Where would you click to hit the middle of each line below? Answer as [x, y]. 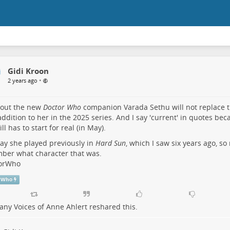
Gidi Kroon [28, 71]
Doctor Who [62, 107]
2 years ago [22, 80]
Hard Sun [110, 143]
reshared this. [112, 207]
